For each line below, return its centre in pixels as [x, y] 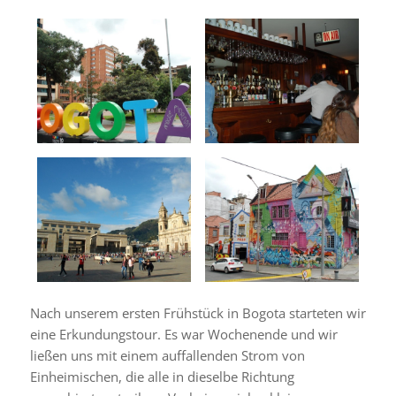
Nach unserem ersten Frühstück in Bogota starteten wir [198, 312]
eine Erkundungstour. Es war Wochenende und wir [183, 334]
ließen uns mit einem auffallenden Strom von [167, 355]
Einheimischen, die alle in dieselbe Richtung [162, 376]
